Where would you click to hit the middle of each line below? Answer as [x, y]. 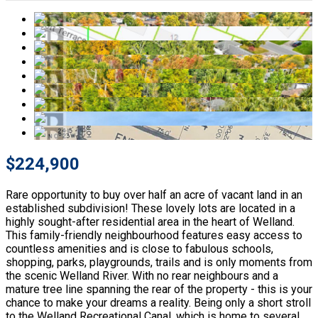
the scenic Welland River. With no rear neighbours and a [142, 275]
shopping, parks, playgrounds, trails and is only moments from [159, 262]
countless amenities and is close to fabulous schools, [139, 248]
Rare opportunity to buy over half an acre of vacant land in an [154, 194]
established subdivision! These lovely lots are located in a [150, 208]
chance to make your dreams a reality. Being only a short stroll [158, 302]
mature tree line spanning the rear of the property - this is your [159, 289]
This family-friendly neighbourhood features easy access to [154, 235]
